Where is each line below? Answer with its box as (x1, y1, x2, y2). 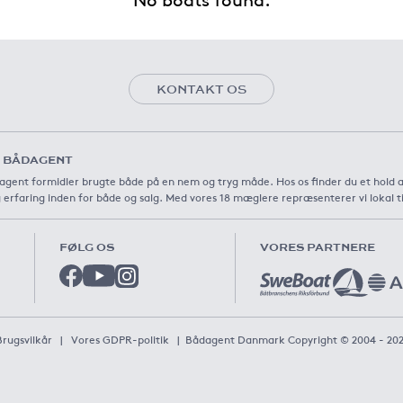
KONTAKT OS (157, 79, 246, 98)
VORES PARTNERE (260, 237, 375, 255)
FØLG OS (59, 237, 114, 255)
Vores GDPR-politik (71, 332, 169, 347)
